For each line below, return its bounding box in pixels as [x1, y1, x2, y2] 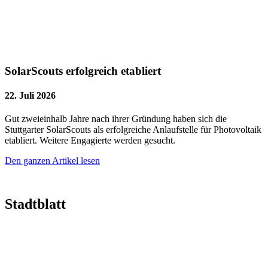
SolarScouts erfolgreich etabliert [5, 64, 161, 77]
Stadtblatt [5, 196, 66, 212]
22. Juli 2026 [5, 90, 56, 100]
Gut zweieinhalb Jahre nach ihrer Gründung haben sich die [5, 114, 227, 124]
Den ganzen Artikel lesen [5, 156, 100, 166]
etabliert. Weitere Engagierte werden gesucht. [5, 135, 175, 146]
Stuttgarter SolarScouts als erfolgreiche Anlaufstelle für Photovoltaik [5, 124, 261, 135]
